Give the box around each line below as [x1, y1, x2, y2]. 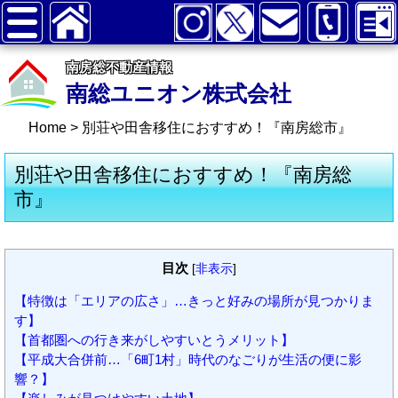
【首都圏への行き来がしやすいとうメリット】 [14, 332, 294, 348]
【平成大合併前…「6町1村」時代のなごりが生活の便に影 [14, 352, 362, 368]
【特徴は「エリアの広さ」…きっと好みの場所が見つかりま [14, 293, 374, 309]
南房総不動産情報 [66, 60, 172, 75]
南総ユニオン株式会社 [66, 81, 291, 106]
